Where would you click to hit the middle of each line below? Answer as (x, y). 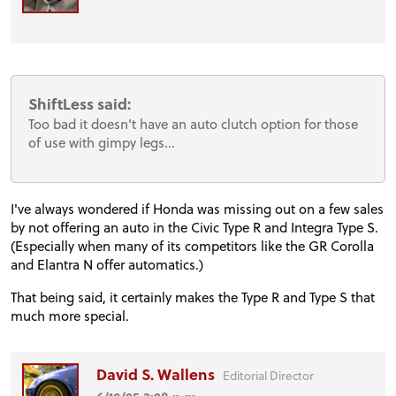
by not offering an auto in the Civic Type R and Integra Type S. (194, 228)
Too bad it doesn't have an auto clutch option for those (194, 124)
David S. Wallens (158, 375)
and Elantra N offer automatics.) (107, 265)
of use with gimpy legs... (102, 143)
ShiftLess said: (80, 104)
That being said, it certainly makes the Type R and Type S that (193, 297)
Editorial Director (269, 376)
